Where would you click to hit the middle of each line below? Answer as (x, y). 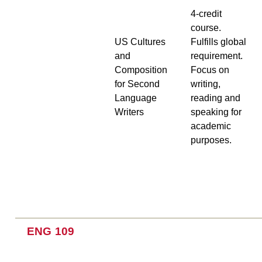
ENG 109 (51, 231)
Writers (129, 112)
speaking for (216, 112)
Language (135, 98)
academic (211, 126)
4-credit (206, 14)
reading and (215, 98)
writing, (205, 84)
